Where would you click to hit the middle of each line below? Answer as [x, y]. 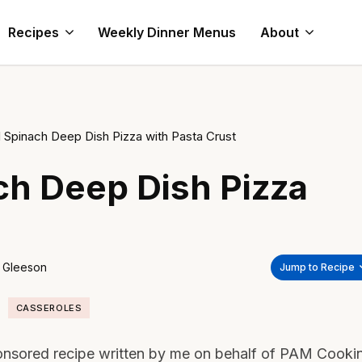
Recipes [34, 32]
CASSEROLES [49, 308]
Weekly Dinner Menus [167, 32]
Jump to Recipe [317, 267]
